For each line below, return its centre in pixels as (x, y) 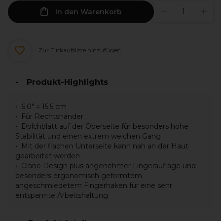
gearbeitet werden (48, 156)
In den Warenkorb (89, 12)
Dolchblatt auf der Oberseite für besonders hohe (105, 126)
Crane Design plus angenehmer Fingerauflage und (109, 166)
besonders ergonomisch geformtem (79, 176)
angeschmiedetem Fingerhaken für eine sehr (94, 185)
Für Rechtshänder (52, 116)
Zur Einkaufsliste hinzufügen (79, 50)
